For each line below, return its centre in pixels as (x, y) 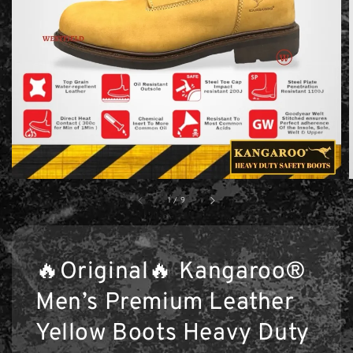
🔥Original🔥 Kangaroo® (171, 272)
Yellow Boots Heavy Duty (173, 334)
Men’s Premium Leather (165, 303)
